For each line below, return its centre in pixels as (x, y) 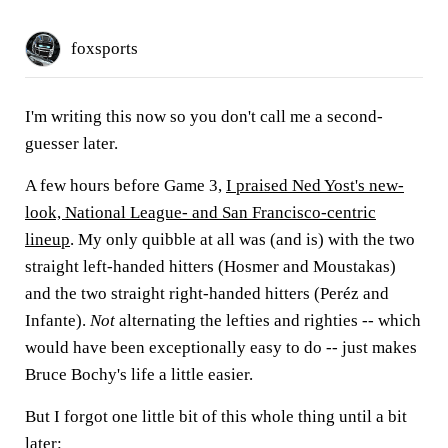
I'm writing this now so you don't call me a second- (204, 116)
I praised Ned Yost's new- (315, 185)
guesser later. (71, 143)
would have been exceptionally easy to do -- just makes (221, 347)
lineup (47, 239)
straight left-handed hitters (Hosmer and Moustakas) (210, 266)
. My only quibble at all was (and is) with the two (242, 239)
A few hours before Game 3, (125, 185)
